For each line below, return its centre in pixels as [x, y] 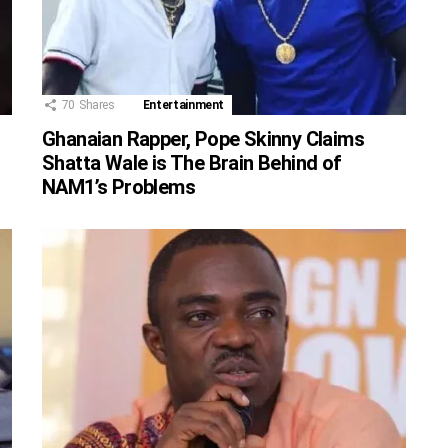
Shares [96, 104]
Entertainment [183, 104]
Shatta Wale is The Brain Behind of [192, 162]
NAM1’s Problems [118, 186]
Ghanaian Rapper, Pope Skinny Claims [203, 138]
